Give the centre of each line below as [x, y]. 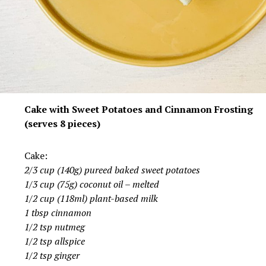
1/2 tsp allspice [54, 241]
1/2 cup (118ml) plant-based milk [91, 199]
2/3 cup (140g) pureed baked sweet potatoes [112, 170]
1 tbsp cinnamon [58, 213]
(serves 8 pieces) [62, 124]
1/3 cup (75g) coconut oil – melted [91, 184]
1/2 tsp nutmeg [54, 227]
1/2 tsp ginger [52, 256]
